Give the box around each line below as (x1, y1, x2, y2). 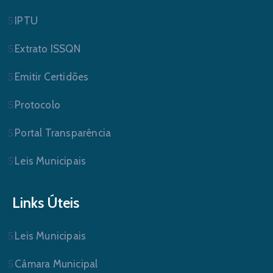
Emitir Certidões (15, 71, 89, 83)
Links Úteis (12, 194, 79, 211)
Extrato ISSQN (15, 43, 80, 55)
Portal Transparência (15, 127, 112, 139)
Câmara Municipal (15, 258, 98, 270)
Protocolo (15, 99, 61, 111)
